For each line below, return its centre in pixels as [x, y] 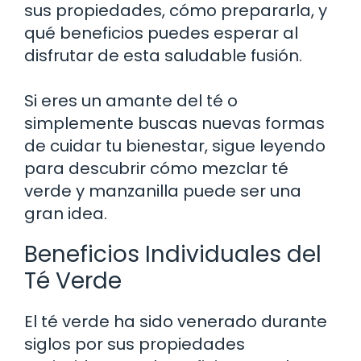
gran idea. [66, 213]
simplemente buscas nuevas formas [174, 123]
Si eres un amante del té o [131, 100]
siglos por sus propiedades [135, 344]
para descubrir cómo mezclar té [156, 168]
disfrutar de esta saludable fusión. [163, 55]
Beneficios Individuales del [173, 254]
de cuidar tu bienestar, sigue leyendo [175, 145]
